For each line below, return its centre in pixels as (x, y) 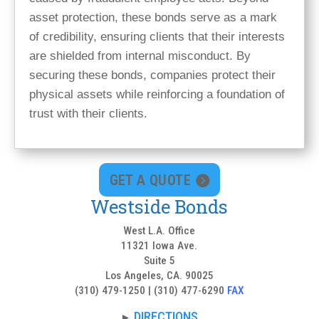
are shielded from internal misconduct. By (140, 56)
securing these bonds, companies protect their (152, 75)
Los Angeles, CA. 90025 (159, 275)
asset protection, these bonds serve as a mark (153, 18)
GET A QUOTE (150, 180)
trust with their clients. (88, 114)
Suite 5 (159, 260)
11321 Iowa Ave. (159, 245)
